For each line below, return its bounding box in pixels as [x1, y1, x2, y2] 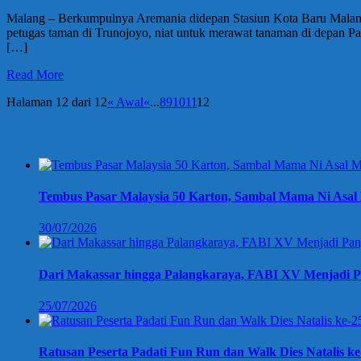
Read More [6, 68, 64, 82]
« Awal [107, 95, 143, 110]
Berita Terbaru [6, 125, 105, 142]
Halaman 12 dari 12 [6, 95, 107, 110]
